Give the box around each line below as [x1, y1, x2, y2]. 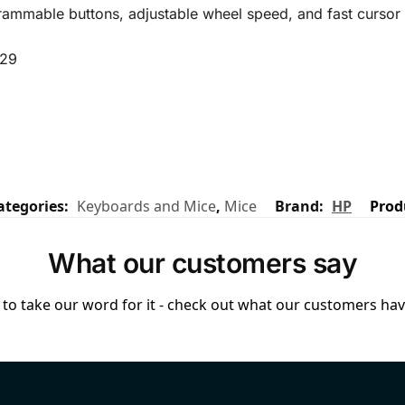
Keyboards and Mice [77, 196, 216, 217]
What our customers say [48, 247, 357, 280]
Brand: [275, 196, 327, 217]
